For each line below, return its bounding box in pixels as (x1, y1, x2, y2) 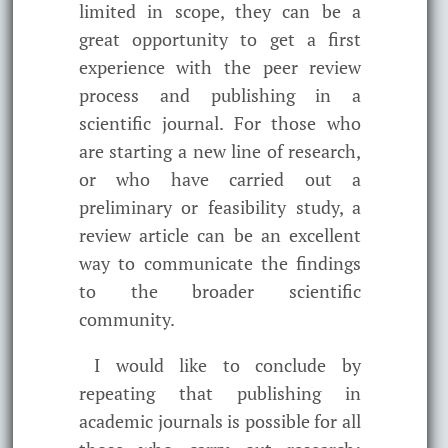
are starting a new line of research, (78, 138, 362, 163)
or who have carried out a (78, 166, 362, 191)
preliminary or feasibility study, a (78, 194, 362, 219)
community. (78, 306, 175, 331)
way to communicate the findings (78, 250, 362, 275)
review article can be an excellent (78, 222, 362, 247)
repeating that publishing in (78, 380, 362, 405)
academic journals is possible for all (78, 408, 362, 433)
